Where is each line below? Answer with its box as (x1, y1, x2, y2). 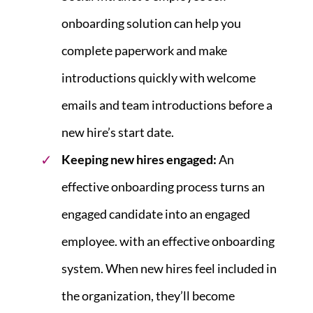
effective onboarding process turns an (61, 178, 265, 194)
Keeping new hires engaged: (61, 151, 217, 167)
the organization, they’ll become (61, 287, 235, 303)
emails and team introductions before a (61, 96, 272, 112)
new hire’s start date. (61, 124, 174, 140)
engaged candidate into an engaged (61, 205, 250, 221)
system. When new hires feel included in (61, 260, 277, 276)
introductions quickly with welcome (61, 69, 256, 85)
